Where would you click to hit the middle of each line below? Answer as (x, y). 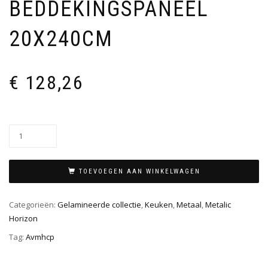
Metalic (218, 205)
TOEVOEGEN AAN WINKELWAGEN (139, 172)
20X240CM (61, 39)
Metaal (189, 205)
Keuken (159, 205)
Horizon (23, 219)
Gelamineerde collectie (99, 205)
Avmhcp (40, 237)
